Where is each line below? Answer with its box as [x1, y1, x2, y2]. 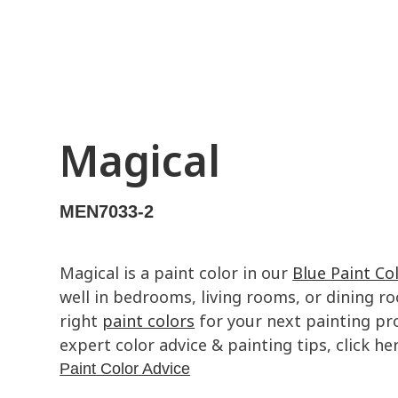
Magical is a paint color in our [60, 262, 293, 283]
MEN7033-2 [60, 202, 155, 221]
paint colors [102, 310, 195, 331]
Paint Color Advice [60, 360, 191, 378]
